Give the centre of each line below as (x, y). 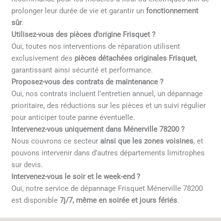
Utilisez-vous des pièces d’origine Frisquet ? (84, 35)
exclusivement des (43, 58)
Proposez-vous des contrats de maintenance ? (88, 82)
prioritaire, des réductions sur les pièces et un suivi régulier (109, 106)
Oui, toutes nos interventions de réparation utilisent (96, 47)
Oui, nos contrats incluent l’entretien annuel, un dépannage (107, 94)
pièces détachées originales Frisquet (135, 58)
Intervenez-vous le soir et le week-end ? (76, 177)
